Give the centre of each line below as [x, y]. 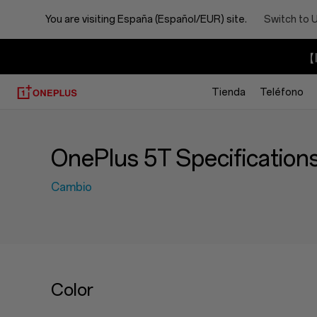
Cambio [71, 187]
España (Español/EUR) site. [182, 19]
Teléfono [282, 92]
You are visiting [81, 19]
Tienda [229, 92]
